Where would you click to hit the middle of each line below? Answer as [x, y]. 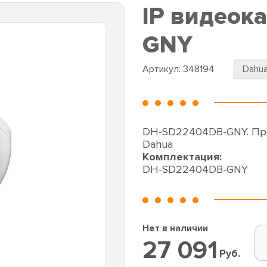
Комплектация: [182, 157]
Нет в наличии [175, 228]
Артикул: [163, 69]
